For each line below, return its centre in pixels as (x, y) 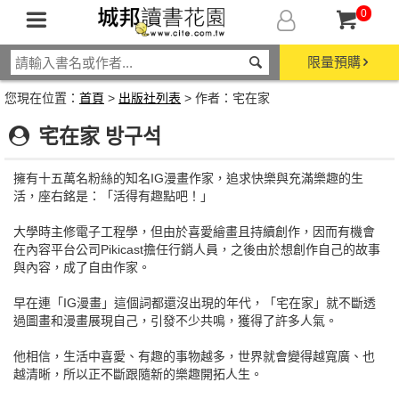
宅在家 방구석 (98, 136)
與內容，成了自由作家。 (82, 267)
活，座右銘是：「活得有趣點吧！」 (113, 196)
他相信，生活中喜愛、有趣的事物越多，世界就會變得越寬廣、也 (194, 356)
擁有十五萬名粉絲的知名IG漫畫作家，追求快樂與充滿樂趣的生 (188, 178)
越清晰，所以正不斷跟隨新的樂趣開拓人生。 (138, 374)
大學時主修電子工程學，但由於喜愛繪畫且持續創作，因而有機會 (194, 232)
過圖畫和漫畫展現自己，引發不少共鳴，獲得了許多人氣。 (175, 321)
